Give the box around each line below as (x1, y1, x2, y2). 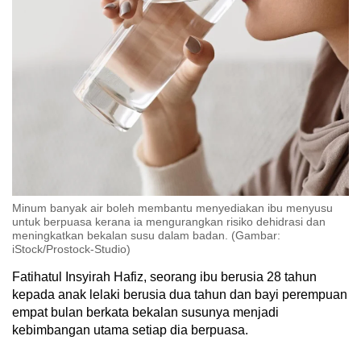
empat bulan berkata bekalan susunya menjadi (12, 305, 279, 319)
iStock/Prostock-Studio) (12, 242, 131, 255)
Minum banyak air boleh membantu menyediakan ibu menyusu (12, 201, 333, 214)
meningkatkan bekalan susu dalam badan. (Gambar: (12, 228, 280, 242)
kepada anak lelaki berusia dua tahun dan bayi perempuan (12, 287, 347, 301)
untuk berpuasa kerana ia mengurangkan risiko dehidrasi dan (12, 214, 326, 228)
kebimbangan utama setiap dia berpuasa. (12, 322, 248, 337)
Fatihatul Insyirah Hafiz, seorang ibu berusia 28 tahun (12, 269, 317, 284)
